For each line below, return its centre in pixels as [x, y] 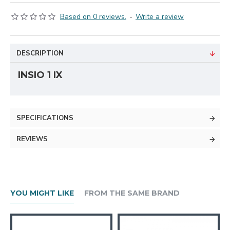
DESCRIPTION [40, 53]
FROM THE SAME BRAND [132, 193]
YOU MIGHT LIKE [42, 193]
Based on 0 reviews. [93, 17]
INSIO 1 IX [40, 75]
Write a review [160, 17]
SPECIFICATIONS [45, 118]
